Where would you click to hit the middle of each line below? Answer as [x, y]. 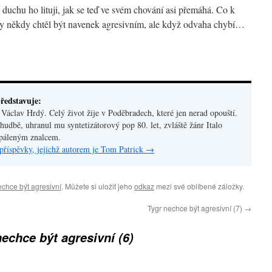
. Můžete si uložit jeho [98, 186]
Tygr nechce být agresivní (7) [196, 208]
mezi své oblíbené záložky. [199, 186]
